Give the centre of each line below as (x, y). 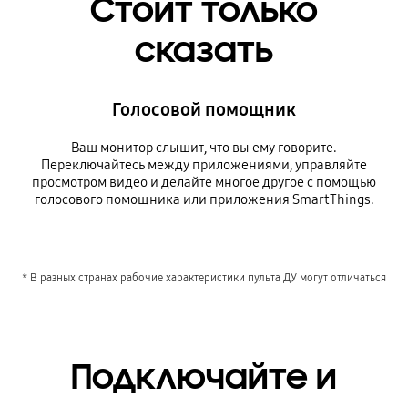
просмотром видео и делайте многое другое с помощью (204, 182)
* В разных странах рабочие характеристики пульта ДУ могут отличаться (204, 278)
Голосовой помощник (204, 109)
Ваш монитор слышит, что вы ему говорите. (204, 147)
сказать (204, 50)
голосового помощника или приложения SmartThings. (204, 199)
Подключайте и (204, 377)
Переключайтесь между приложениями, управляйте (204, 164)
